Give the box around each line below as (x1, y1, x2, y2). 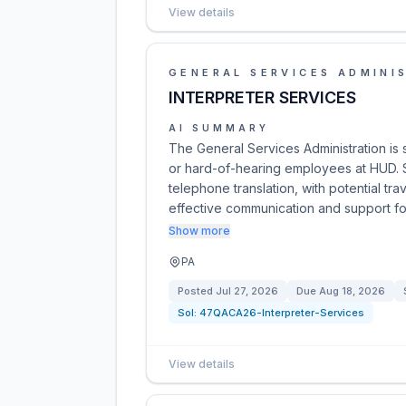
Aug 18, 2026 (319, 285, 385, 297)
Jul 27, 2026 (216, 285, 278, 297)
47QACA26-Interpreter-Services (199, 306, 364, 319)
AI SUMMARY (169, 122, 269, 133)
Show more (169, 224, 230, 237)
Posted (178, 285, 216, 297)
